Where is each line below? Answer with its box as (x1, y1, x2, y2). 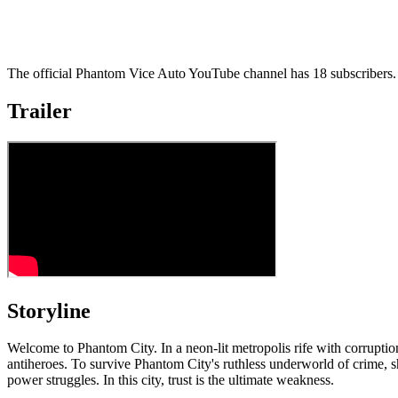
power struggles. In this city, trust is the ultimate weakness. (7, 372, 334, 388)
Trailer (7, 99, 72, 123)
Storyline (7, 298, 91, 322)
